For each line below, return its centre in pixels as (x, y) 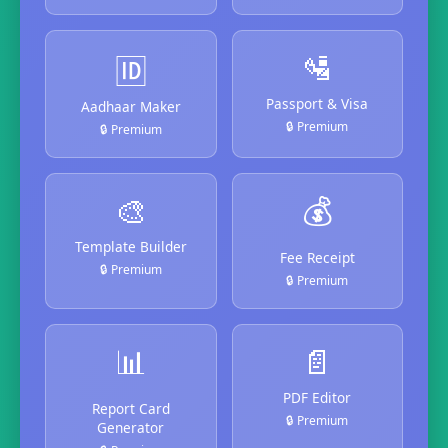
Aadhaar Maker (130, 106)
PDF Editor (317, 397)
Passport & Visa (317, 103)
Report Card (130, 408)
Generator (131, 427)
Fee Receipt (317, 257)
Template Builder (130, 246)
